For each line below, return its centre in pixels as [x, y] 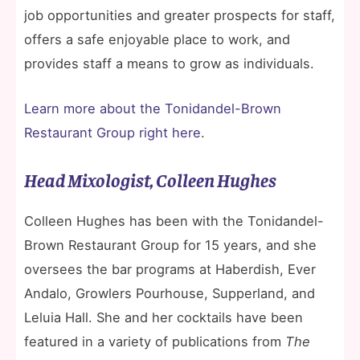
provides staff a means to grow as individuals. [169, 64]
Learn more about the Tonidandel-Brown [153, 109]
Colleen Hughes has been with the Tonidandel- [174, 221]
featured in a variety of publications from [155, 341]
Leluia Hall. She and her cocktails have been [164, 317]
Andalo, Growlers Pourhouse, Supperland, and [170, 293]
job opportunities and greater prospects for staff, [180, 16]
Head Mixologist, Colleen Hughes [150, 179]
